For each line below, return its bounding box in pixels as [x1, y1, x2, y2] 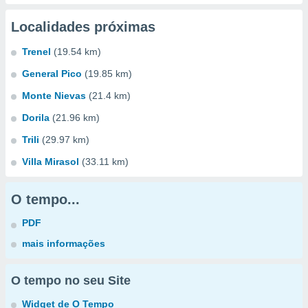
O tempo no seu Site [11, 274, 131, 287]
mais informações [22, 238, 105, 249]
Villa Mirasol [22, 156, 79, 167]
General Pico [22, 68, 82, 79]
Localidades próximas [11, 19, 155, 34]
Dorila [22, 112, 49, 123]
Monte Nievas [22, 90, 86, 101]
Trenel [22, 46, 51, 57]
